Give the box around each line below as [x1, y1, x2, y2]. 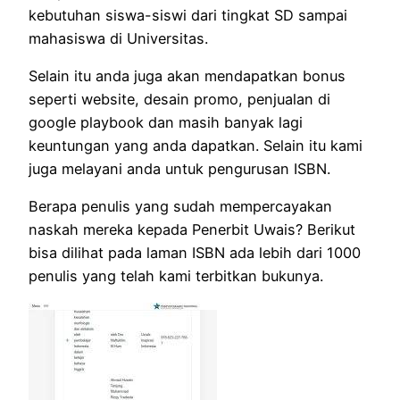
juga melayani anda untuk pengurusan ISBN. [29, 160, 330, 179]
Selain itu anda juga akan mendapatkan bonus [29, 67, 346, 86]
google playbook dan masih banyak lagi [29, 113, 303, 132]
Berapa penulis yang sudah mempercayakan [29, 197, 332, 216]
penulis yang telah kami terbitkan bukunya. [29, 267, 323, 286]
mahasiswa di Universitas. [29, 29, 208, 47]
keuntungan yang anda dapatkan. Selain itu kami [29, 137, 362, 155]
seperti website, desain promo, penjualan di [29, 90, 330, 109]
